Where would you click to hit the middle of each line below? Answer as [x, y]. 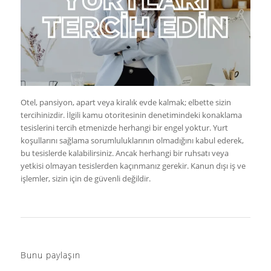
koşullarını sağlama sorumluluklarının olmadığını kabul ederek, [132, 141]
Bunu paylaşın [50, 255]
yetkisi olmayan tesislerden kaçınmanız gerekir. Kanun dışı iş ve [133, 166]
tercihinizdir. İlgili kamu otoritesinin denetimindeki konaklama [131, 115]
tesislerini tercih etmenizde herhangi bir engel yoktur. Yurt [124, 128]
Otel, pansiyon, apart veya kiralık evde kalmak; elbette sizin [126, 103]
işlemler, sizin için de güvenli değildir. [85, 179]
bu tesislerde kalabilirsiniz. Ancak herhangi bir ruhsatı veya [124, 153]
